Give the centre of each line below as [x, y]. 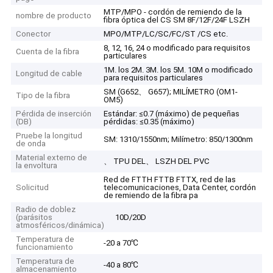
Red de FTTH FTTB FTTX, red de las [170, 180]
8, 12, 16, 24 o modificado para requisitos [177, 48]
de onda [31, 144]
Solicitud [33, 188]
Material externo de [52, 158]
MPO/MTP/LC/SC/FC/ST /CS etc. [166, 34]
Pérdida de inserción [54, 114]
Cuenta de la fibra [48, 52]
